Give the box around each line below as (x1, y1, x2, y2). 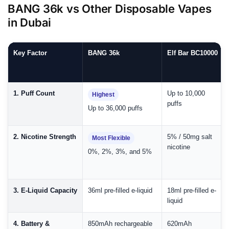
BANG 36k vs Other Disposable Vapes (8, 2, 212, 16)
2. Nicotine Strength (13, 133, 76, 141)
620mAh (167, 220, 192, 228)
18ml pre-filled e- (167, 187, 216, 195)
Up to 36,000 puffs (88, 104, 143, 112)
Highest (92, 91, 114, 99)
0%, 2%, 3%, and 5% (88, 148, 152, 156)
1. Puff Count (13, 89, 55, 98)
